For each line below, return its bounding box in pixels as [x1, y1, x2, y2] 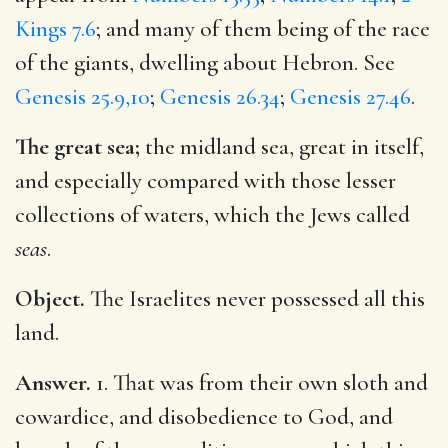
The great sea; [15, 132, 140, 161]
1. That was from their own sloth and [91, 368, 428, 397]
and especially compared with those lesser [15, 166, 396, 195]
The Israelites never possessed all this [85, 284, 425, 313]
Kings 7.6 [15, 14, 96, 43]
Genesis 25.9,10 [15, 82, 150, 111]
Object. [15, 284, 85, 313]
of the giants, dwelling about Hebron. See [15, 48, 395, 77]
